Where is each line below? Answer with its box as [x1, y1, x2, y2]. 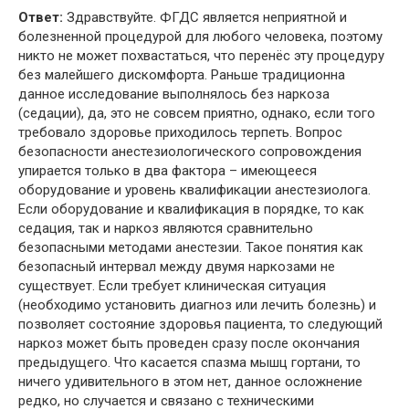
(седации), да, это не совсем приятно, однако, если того [18, 104, 375, 121]
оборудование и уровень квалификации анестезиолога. [18, 181, 371, 198]
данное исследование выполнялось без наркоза [18, 85, 330, 102]
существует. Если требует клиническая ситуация [18, 277, 326, 294]
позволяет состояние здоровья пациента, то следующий [18, 315, 383, 332]
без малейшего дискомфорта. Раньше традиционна [18, 66, 345, 83]
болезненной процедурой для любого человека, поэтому [18, 27, 383, 45]
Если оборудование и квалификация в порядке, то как [18, 200, 364, 217]
